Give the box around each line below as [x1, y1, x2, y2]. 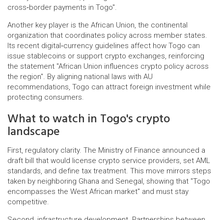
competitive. [7, 197, 49, 206]
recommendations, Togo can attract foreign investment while [7, 82, 211, 91]
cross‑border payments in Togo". [7, 3, 117, 12]
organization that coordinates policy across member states [7, 31, 205, 40]
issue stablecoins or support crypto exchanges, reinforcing [7, 52, 204, 60]
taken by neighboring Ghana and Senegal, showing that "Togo [7, 177, 210, 186]
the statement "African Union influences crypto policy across [7, 62, 209, 71]
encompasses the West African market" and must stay [7, 187, 189, 196]
